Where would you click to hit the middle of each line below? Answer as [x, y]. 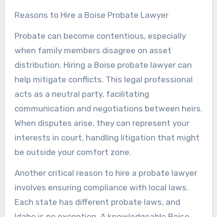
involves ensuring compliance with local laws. [101, 187]
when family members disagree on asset [93, 50]
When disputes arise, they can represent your [102, 123]
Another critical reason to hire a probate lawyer [106, 173]
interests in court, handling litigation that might [107, 137]
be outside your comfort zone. [73, 152]
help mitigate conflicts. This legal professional [103, 79]
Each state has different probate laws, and [97, 202]
